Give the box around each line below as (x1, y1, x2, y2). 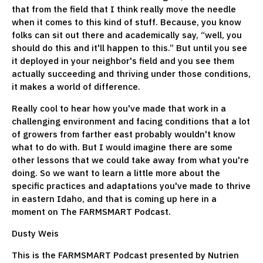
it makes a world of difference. (12, 80, 140, 92)
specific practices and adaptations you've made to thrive (12, 180, 251, 191)
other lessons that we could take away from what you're (12, 154, 249, 166)
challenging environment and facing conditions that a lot (12, 115, 250, 127)
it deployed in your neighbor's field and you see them (12, 55, 234, 66)
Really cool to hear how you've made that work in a (12, 102, 226, 114)
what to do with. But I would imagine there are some (12, 141, 232, 153)
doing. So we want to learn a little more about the (12, 167, 220, 178)
